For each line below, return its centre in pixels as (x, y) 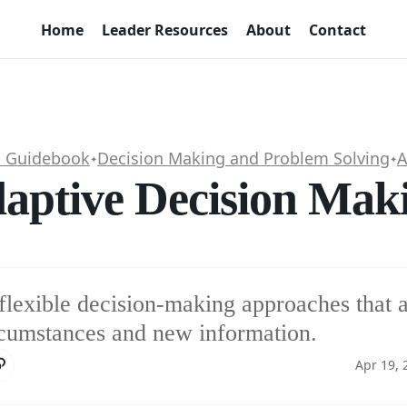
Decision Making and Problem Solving (243, 158)
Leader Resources (165, 30)
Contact (338, 30)
